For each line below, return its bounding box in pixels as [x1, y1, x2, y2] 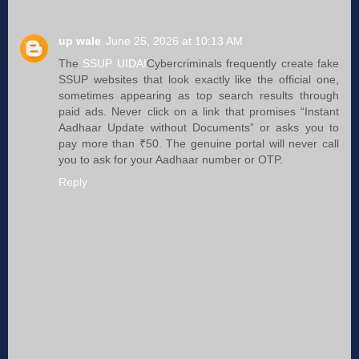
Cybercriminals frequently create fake [146, 56, 340, 70]
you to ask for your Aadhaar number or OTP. [58, 152, 283, 166]
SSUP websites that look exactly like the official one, [58, 72, 339, 86]
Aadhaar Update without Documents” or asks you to [58, 120, 339, 134]
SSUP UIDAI [83, 56, 147, 70]
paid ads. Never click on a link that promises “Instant [58, 104, 339, 118]
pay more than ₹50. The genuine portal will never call [58, 136, 339, 150]
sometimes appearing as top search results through [58, 88, 339, 102]
